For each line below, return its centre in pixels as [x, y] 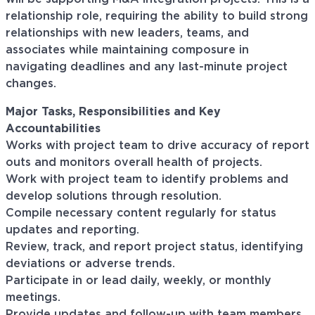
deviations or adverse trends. [90, 264]
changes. [33, 84]
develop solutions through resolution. [114, 197]
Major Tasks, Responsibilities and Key [113, 112]
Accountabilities [53, 129]
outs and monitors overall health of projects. [134, 163]
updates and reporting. [72, 230]
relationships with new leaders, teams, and [127, 33]
